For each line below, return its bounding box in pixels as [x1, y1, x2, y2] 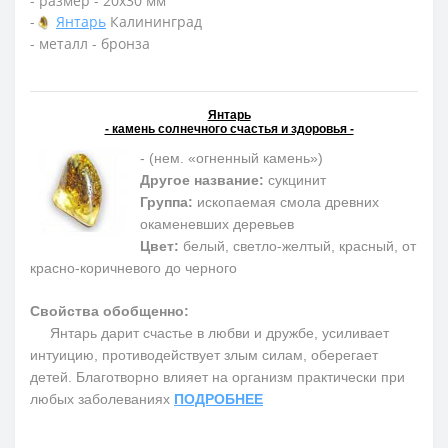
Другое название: [140, 171, 264, 188]
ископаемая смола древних [193, 193, 379, 210]
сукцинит [264, 171, 326, 188]
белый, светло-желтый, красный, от [179, 237, 416, 254]
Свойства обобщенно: [30, 302, 189, 319]
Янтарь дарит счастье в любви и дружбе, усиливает [30, 324, 389, 341]
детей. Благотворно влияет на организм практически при [30, 368, 405, 385]
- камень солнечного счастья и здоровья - [104, 121, 354, 136]
